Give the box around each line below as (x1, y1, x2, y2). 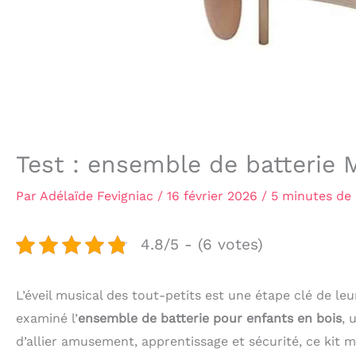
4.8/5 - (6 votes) (141, 235, 263, 253)
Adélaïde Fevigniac (40, 188, 157, 203)
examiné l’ (16, 311, 78, 326)
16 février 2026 (167, 188, 261, 203)
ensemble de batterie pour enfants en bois (78, 311, 342, 326)
